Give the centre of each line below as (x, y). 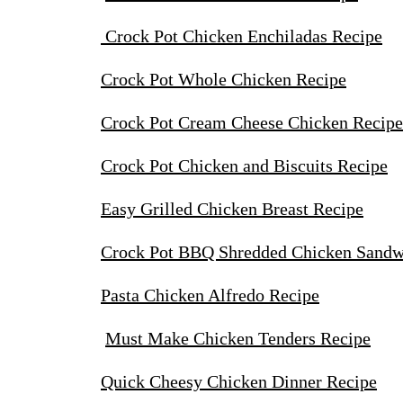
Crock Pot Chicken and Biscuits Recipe (244, 166)
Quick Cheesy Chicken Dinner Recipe (239, 382)
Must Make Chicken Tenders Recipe (238, 339)
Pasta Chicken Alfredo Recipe (210, 296)
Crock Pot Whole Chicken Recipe (224, 80)
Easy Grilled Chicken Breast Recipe (232, 209)
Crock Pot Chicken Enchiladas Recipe (242, 36)
